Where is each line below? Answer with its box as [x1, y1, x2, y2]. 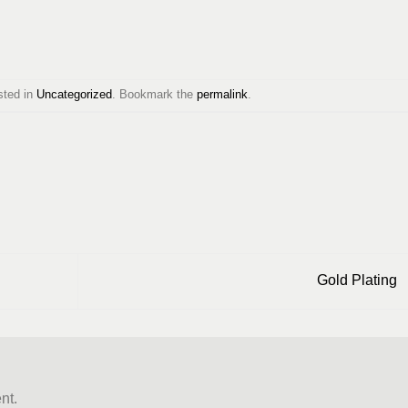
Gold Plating [316, 272, 401, 289]
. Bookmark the [112, 87, 198, 102]
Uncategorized [36, 87, 113, 102]
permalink [197, 87, 249, 102]
